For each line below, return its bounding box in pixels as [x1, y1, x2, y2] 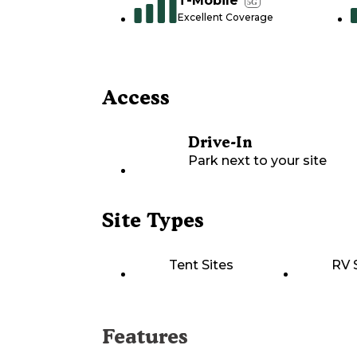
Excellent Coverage [178, 11, 273, 24]
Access [102, 85, 170, 110]
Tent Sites [169, 257, 233, 273]
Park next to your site [188, 153, 327, 169]
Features [102, 324, 188, 349]
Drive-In [188, 133, 252, 152]
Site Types [102, 208, 204, 233]
